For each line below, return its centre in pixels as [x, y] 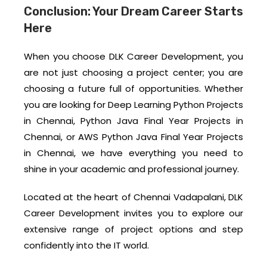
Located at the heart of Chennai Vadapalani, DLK [133, 197]
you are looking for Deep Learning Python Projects [133, 105]
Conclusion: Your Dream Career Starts [133, 12]
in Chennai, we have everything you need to [133, 153]
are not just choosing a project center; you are [133, 73]
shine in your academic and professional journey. [131, 169]
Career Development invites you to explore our [133, 213]
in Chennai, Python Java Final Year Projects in [133, 121]
